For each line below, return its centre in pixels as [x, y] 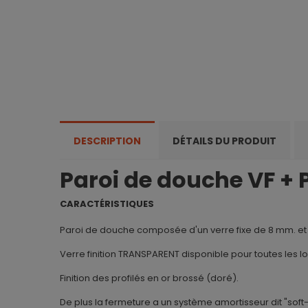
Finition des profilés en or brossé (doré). [149, 278]
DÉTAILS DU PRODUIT [224, 141]
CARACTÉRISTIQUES [107, 204]
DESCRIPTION [107, 141]
